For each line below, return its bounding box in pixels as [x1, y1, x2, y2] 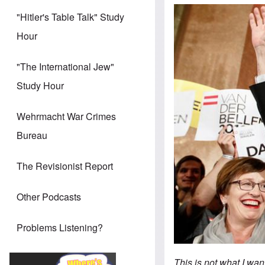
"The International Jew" [17, 60, 114, 74]
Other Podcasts [17, 190, 81, 204]
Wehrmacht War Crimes [17, 109, 116, 124]
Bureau [17, 128, 47, 143]
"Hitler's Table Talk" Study [17, 10, 124, 24]
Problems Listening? [17, 221, 103, 235]
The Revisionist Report [17, 159, 113, 173]
